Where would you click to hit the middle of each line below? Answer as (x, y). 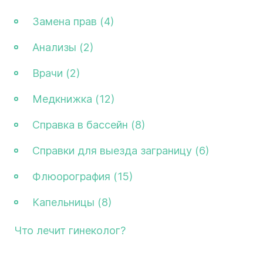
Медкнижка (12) (73, 99)
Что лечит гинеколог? (70, 230)
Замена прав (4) (73, 21)
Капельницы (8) (72, 202)
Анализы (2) (63, 47)
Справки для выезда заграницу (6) (121, 150)
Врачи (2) (56, 73)
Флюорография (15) (82, 176)
